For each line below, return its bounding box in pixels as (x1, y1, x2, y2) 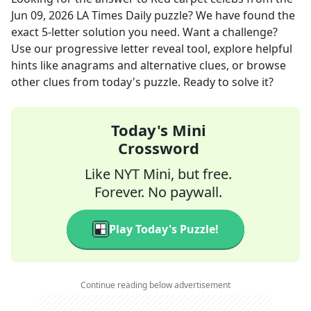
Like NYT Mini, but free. (85, 165, 232, 183)
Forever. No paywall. (94, 183, 222, 201)
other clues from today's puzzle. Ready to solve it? (11, 74, 274, 90)
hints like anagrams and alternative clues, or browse (11, 58, 286, 73)
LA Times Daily (76, 8, 151, 23)
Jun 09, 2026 (11, 8, 74, 23)
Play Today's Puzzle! (109, 221, 219, 237)
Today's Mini (110, 119, 206, 140)
